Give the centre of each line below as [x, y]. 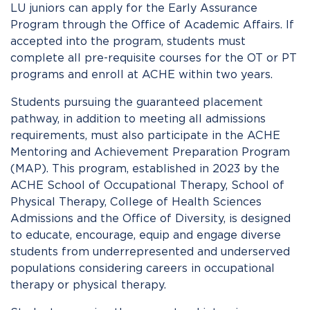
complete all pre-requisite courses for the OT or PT [154, 58]
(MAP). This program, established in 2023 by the [145, 168]
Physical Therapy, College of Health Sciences [136, 202]
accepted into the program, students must [128, 41]
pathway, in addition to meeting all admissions [138, 119]
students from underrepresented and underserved [150, 252]
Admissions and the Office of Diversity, [120, 218]
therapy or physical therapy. [88, 285]
